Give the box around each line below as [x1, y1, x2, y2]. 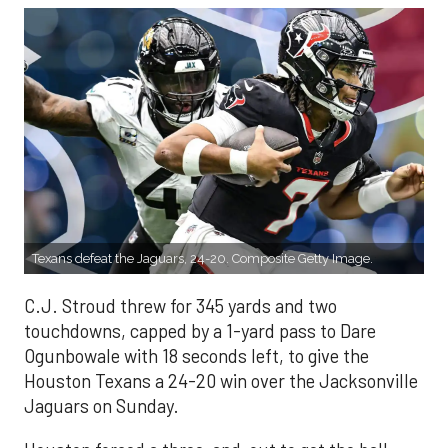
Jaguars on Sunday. [24, 395, 179, 418]
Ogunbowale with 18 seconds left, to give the [24, 345, 369, 368]
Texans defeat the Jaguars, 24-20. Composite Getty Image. [32, 251, 373, 267]
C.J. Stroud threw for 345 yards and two [24, 295, 337, 318]
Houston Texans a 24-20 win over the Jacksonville [24, 370, 418, 393]
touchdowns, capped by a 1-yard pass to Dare [24, 320, 376, 343]
